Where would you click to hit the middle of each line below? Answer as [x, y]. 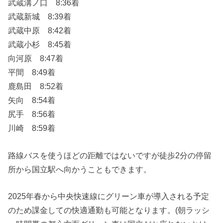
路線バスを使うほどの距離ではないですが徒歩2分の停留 [110, 155]
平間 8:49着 [32, 72]
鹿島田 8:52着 [36, 86]
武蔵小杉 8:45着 [40, 45]
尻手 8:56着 [32, 114]
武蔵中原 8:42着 [40, 31]
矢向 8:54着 [32, 100]
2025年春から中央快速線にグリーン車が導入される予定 [109, 196]
